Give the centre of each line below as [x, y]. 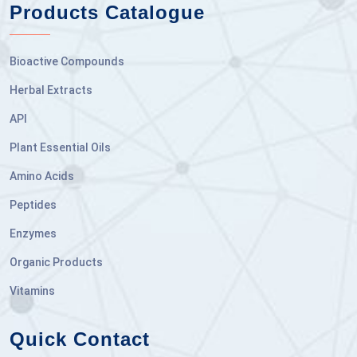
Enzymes [33, 234]
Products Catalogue [107, 13]
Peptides [33, 205]
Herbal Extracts [51, 90]
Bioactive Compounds [67, 62]
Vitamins [32, 291]
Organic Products [56, 263]
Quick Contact [80, 339]
